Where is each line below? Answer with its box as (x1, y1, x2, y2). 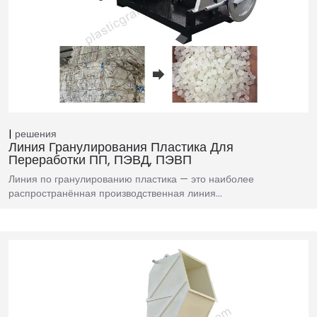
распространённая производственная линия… (8, 186, 222, 201)
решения (15, 127, 57, 142)
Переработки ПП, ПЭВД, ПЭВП (8, 151, 192, 169)
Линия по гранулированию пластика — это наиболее (8, 172, 254, 187)
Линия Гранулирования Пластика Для (8, 138, 234, 156)
